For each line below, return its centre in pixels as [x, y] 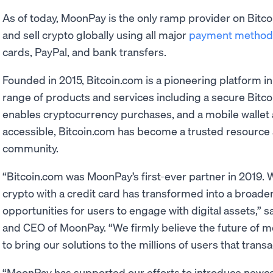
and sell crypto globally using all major [96, 34]
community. [30, 148]
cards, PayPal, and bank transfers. [84, 51]
